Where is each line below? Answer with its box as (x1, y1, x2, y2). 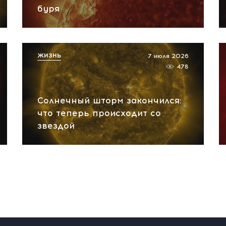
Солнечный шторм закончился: (37, 95, 182, 105)
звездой (37, 121, 75, 131)
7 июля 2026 (148, 52, 189, 60)
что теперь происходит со (37, 108, 161, 118)
